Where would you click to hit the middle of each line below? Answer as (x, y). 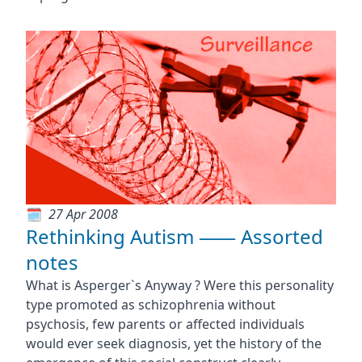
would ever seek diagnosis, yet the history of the (173, 343)
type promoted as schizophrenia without (150, 304)
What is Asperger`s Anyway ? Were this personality (179, 285)
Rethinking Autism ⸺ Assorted (174, 236)
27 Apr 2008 (83, 214)
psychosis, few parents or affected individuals (165, 324)
